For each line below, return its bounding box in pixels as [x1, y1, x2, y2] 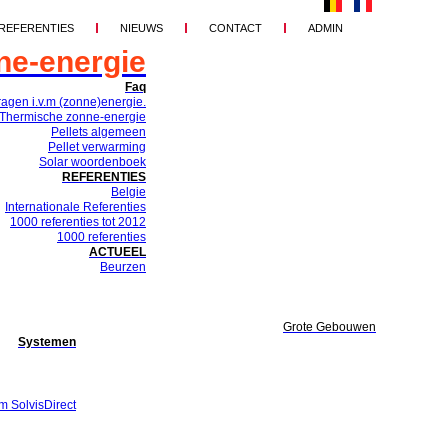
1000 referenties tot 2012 [10, 215, 146, 229]
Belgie [111, 185, 146, 199]
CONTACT [209, 22, 262, 34]
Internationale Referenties [5, 200, 146, 214]
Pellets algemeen [51, 125, 146, 139]
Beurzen [100, 260, 146, 274]
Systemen [18, 335, 76, 349]
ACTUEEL [89, 245, 146, 259]
